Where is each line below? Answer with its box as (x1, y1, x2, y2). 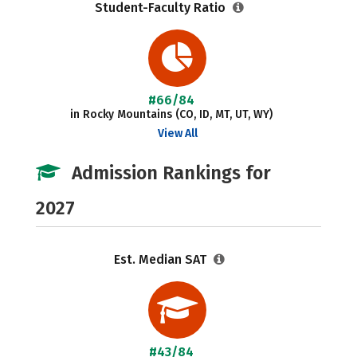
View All (157, 127, 198, 140)
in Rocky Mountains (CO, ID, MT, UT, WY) (70, 108, 273, 121)
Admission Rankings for (72, 162, 271, 184)
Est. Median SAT (113, 252, 210, 267)
